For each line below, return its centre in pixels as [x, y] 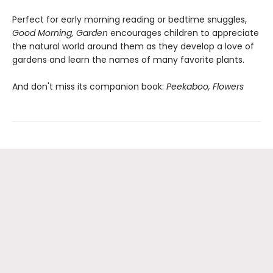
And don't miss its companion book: [89, 87]
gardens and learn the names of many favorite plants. [128, 60]
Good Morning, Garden [60, 33]
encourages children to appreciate [183, 33]
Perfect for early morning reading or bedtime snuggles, [129, 19]
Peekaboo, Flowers [205, 87]
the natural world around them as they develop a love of [133, 46]
